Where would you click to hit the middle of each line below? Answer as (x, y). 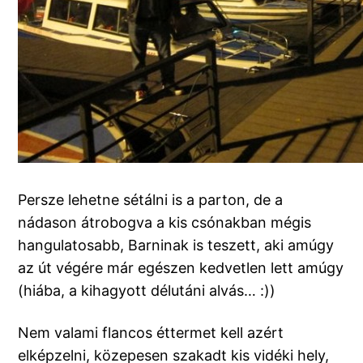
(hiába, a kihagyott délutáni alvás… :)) (147, 291)
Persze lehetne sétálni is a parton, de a (151, 200)
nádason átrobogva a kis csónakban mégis (165, 223)
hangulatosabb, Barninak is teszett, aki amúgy (176, 246)
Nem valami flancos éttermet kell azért (151, 333)
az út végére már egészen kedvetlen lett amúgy (181, 268)
